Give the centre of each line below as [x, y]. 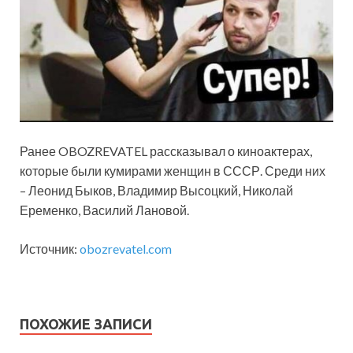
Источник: [50, 249]
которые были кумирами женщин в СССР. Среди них [173, 171]
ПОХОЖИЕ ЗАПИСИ [86, 324]
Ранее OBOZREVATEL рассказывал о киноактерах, [166, 151]
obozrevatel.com [126, 249]
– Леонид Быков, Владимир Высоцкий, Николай [156, 191]
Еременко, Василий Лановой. [104, 210]
